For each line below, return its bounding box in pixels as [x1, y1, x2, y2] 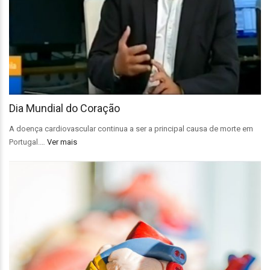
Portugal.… [9, 137, 47, 146]
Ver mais [47, 137, 77, 146]
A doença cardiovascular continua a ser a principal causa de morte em [9, 124, 253, 133]
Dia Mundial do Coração [9, 102, 120, 115]
